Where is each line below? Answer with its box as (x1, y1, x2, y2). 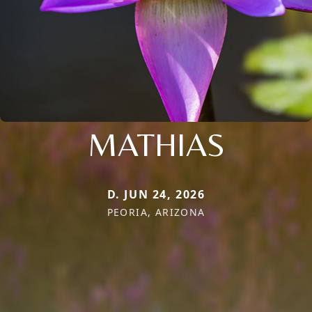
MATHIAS (87, 124, 225, 164)
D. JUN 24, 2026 (107, 186, 205, 202)
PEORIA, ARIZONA (107, 205, 205, 219)
